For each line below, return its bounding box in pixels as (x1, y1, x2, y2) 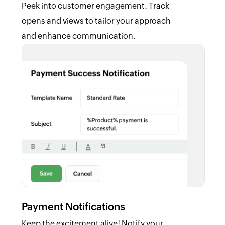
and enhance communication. (21, 31, 136, 41)
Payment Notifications (21, 201, 125, 213)
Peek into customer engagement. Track (21, 1, 169, 11)
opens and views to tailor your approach (21, 16, 171, 26)
